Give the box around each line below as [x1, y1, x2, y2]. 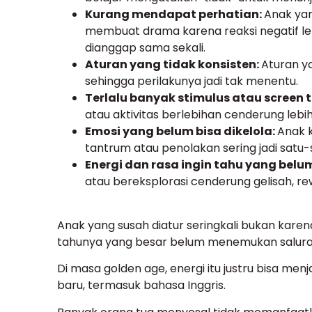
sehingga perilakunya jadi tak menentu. [85, 73, 298, 90]
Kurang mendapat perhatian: [85, 6, 264, 23]
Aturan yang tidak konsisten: [85, 56, 261, 73]
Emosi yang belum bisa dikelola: [85, 123, 277, 140]
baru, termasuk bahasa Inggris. [57, 277, 226, 294]
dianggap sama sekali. [85, 40, 205, 56]
